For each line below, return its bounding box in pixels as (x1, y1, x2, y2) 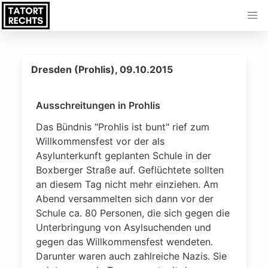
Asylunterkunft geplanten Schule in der (36, 150, 211, 162)
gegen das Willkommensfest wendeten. (36, 236, 213, 248)
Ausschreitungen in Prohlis (36, 99, 160, 111)
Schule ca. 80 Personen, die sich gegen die (36, 207, 230, 219)
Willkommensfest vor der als (36, 135, 165, 147)
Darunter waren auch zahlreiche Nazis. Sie (36, 250, 227, 262)
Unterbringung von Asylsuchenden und (36, 221, 211, 233)
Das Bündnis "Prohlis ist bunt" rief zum (36, 121, 209, 133)
